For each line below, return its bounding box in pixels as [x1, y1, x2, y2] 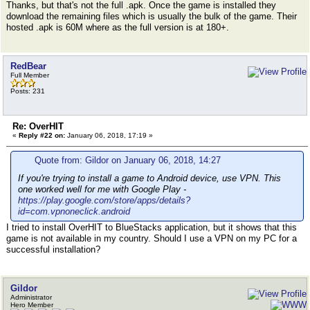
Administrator [10, 293, 52, 301]
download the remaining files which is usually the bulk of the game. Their [6, 11, 297, 21]
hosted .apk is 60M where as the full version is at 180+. [6, 22, 229, 33]
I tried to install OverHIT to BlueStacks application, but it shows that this [6, 222, 297, 232]
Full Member [10, 71, 49, 79]
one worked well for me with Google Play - [18, 184, 186, 194]
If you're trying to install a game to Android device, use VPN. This [18, 173, 281, 183]
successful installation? [6, 244, 100, 255]
